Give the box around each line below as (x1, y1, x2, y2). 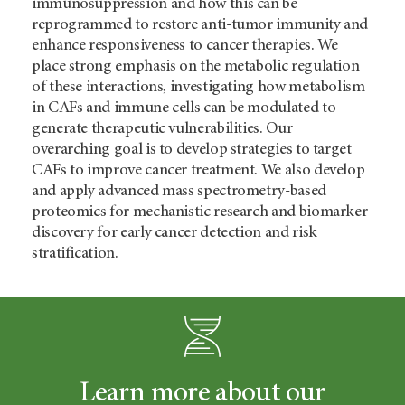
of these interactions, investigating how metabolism (32, 80, 365, 96)
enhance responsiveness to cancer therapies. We (32, 38, 338, 54)
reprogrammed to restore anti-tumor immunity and (32, 17, 369, 33)
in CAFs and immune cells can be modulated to (32, 100, 336, 117)
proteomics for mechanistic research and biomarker (32, 204, 368, 221)
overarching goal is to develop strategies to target (32, 142, 352, 158)
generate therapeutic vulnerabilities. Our (32, 121, 293, 137)
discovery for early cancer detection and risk (32, 225, 317, 241)
